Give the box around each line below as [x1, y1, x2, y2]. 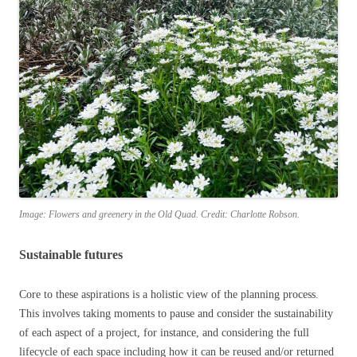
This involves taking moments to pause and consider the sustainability [19, 307, 333, 320]
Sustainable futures [19, 247, 123, 261]
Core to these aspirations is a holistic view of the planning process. [19, 288, 319, 300]
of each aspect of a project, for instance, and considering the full [19, 326, 309, 339]
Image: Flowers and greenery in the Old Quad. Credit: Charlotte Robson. [19, 208, 300, 220]
